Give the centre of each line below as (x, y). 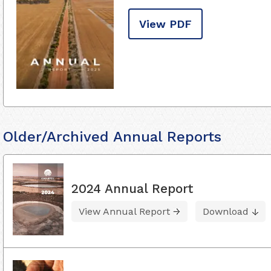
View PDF (165, 24)
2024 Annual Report (132, 188)
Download (226, 211)
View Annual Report (124, 211)
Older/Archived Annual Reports (112, 136)
